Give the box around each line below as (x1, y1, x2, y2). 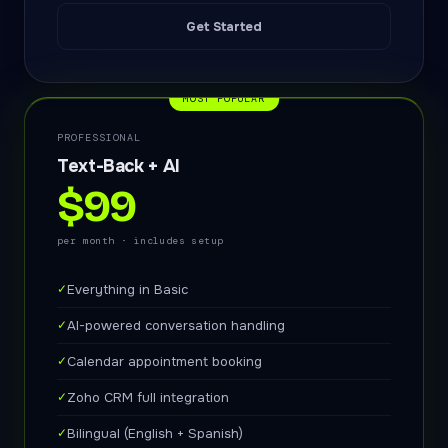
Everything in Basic (67, 281, 188, 298)
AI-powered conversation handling (67, 317, 285, 334)
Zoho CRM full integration (67, 389, 229, 406)
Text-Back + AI (57, 155, 180, 177)
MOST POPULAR (183, 92, 265, 105)
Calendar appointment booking (67, 353, 262, 370)
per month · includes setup (57, 234, 224, 247)
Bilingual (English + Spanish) (67, 425, 243, 442)
